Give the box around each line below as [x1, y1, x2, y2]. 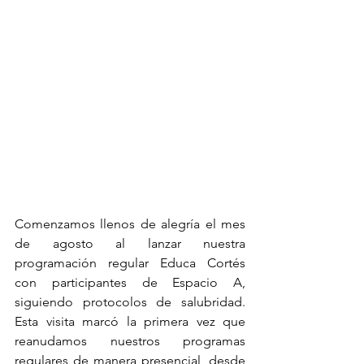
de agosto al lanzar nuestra [15, 236, 245, 252]
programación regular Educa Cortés [15, 255, 245, 271]
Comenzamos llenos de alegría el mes [15, 216, 245, 232]
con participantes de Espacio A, [15, 275, 245, 291]
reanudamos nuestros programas [15, 333, 245, 349]
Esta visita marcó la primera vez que [15, 314, 245, 330]
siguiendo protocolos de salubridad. [15, 294, 245, 310]
